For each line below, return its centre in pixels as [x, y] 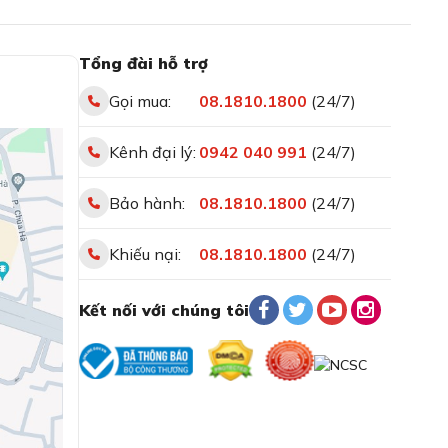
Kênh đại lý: [152, 152]
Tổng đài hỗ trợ [143, 63]
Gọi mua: [139, 101]
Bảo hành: [146, 203]
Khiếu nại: [144, 254]
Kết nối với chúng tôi [163, 310]
